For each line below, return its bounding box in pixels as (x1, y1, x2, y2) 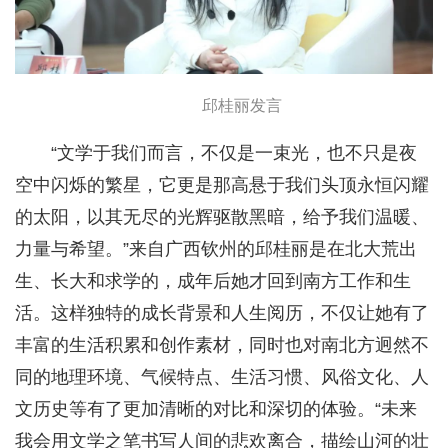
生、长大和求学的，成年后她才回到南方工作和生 (15, 271, 411, 292)
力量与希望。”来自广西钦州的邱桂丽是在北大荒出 (15, 239, 417, 260)
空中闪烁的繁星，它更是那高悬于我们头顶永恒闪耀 (15, 175, 429, 196)
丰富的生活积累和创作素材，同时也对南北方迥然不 (15, 335, 429, 356)
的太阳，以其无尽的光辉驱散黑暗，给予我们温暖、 (15, 207, 429, 228)
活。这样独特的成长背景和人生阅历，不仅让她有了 (15, 303, 429, 324)
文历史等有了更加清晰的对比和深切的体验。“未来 (15, 399, 417, 420)
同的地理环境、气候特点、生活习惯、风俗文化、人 (15, 367, 429, 388)
